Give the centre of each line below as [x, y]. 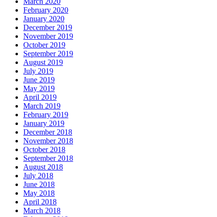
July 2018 [38, 175]
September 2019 [48, 53]
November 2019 [48, 36]
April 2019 [40, 97]
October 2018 [44, 149]
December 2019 [48, 27]
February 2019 [46, 114]
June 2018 [39, 184]
